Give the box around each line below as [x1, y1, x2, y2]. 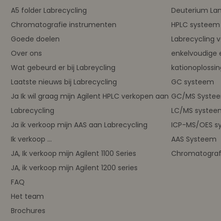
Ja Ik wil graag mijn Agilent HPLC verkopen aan [11, 91, 169, 101]
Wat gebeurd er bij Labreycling [11, 62, 115, 73]
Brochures [11, 205, 45, 216]
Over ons [11, 48, 42, 58]
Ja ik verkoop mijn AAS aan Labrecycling [11, 119, 147, 130]
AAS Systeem [171, 134, 217, 144]
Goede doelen [11, 34, 60, 44]
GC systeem [171, 76, 214, 87]
